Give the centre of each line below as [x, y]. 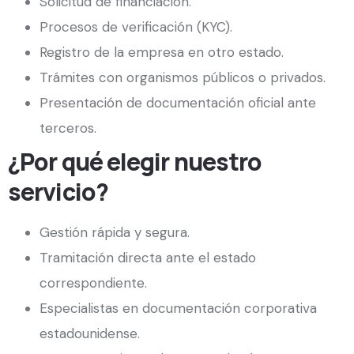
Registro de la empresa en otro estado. [162, 53]
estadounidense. [90, 334]
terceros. [68, 128]
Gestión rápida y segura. [115, 233]
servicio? [58, 192]
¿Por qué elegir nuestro [135, 162]
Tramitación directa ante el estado [148, 258]
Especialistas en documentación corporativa [178, 309]
